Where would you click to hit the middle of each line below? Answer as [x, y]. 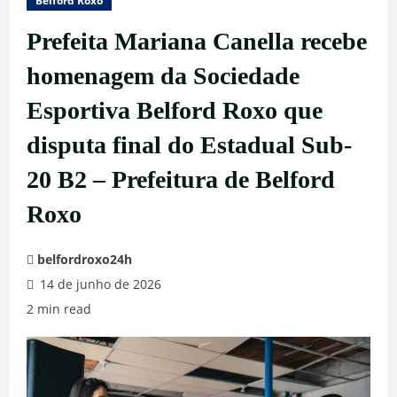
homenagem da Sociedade [163, 76]
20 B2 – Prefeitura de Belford [181, 179]
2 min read [59, 309]
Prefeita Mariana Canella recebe [197, 41]
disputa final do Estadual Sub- [189, 145]
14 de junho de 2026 [99, 284]
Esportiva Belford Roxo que [175, 110]
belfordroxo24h [85, 259]
